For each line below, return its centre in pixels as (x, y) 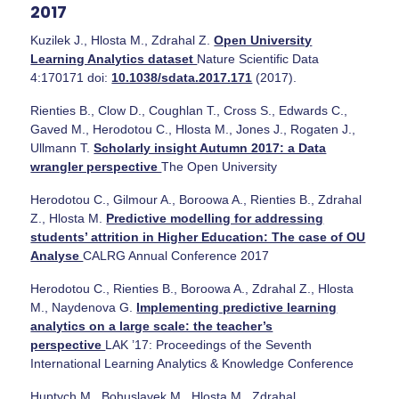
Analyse (57, 255)
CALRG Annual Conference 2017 (176, 255)
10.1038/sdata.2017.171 (182, 77)
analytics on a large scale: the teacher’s (152, 326)
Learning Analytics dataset (114, 58)
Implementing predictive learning (237, 307)
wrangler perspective (96, 166)
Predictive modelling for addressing (215, 218)
